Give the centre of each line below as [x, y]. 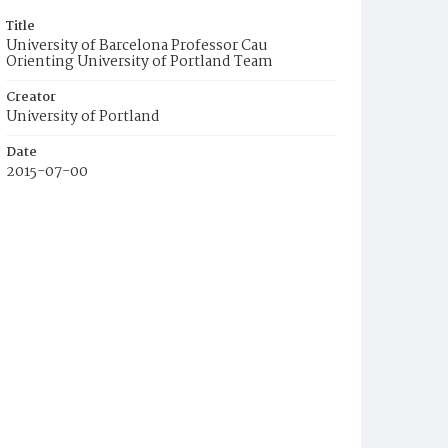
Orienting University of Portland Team [139, 62]
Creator [31, 97]
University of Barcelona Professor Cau [137, 46]
